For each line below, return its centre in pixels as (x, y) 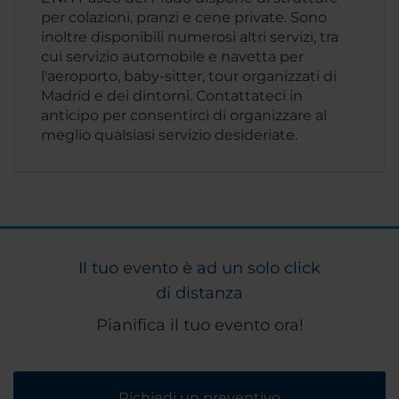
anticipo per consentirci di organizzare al (184, 116)
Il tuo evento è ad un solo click (199, 269)
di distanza (199, 293)
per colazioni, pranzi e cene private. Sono (184, 18)
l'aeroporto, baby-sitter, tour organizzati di (189, 77)
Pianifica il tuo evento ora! (199, 326)
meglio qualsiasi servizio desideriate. (169, 135)
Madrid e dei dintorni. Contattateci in (172, 96)
